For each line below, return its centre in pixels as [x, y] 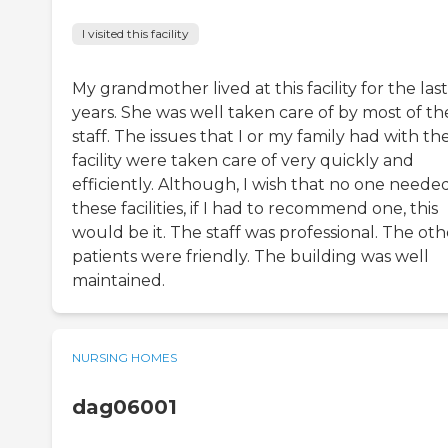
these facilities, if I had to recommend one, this [255, 209]
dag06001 [124, 407]
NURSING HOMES [124, 358]
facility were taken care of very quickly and [243, 161]
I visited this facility [135, 34]
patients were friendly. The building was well [250, 257]
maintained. [118, 281]
